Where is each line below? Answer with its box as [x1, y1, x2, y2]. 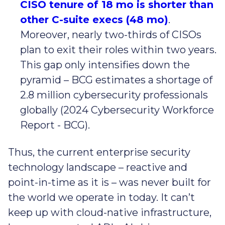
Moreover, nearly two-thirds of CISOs [20, 29, 201, 41]
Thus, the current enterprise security [8, 146, 190, 159]
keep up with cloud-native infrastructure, [8, 206, 211, 219]
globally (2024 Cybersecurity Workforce [20, 104, 214, 117]
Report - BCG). [20, 119, 90, 132]
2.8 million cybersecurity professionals [20, 89, 208, 101]
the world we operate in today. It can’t [8, 191, 195, 204]
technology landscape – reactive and [8, 161, 187, 174]
